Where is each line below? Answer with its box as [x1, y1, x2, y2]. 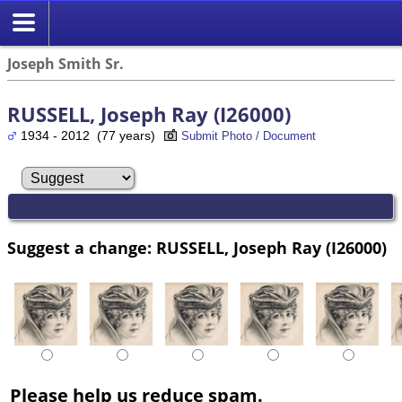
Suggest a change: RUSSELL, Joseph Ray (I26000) [7, 237, 387, 259]
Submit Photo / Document [181, 129, 316, 143]
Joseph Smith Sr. [7, 54, 124, 74]
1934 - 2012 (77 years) [17, 128, 162, 143]
